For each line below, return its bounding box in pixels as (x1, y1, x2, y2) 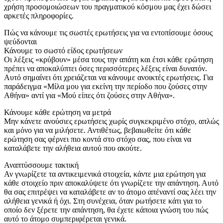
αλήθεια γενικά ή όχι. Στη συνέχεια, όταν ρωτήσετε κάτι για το (4, 196, 202, 205)
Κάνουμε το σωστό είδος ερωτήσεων (4, 46, 122, 55)
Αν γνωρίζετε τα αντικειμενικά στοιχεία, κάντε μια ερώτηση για (4, 169, 206, 178)
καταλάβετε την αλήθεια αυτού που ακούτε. (4, 143, 142, 152)
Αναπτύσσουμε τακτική (4, 160, 79, 169)
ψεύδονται (4, 37, 37, 46)
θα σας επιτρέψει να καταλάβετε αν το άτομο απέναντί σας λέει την (4, 187, 216, 196)
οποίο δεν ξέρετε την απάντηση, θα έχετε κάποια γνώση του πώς (4, 205, 208, 214)
